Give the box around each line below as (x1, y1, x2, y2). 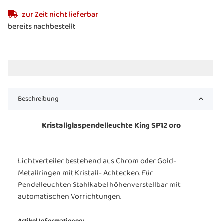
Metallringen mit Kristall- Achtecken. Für (18, 166, 153, 180)
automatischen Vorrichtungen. (18, 190, 121, 203)
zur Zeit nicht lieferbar (22, 8, 98, 21)
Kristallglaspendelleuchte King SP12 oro (40, 119, 181, 132)
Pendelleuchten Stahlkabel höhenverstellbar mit (18, 178, 181, 191)
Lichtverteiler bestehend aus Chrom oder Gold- (18, 154, 176, 168)
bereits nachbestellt (8, 20, 75, 33)
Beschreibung (18, 93, 59, 105)
